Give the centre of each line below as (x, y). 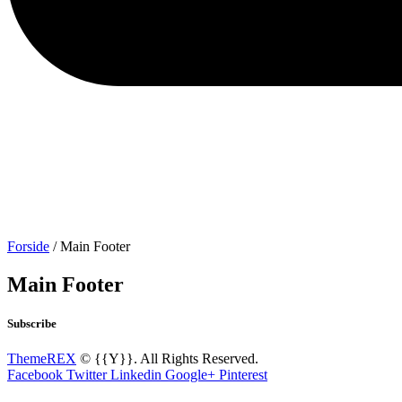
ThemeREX (42, 359)
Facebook (35, 375)
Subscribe (32, 324)
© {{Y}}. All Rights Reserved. (167, 359)
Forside (28, 246)
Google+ (190, 375)
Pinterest (243, 375)
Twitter (87, 375)
